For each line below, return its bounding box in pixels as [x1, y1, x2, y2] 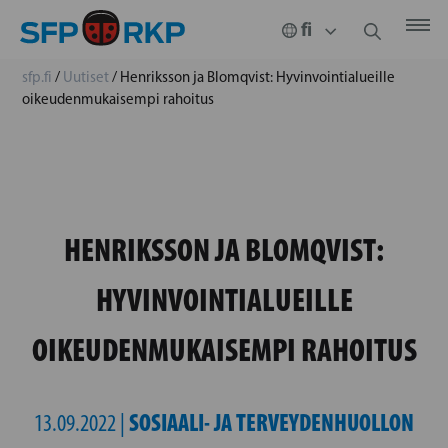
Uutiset [63, 68, 109, 86]
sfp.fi [22, 68, 52, 86]
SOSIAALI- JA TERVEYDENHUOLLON [129, 408, 414, 437]
